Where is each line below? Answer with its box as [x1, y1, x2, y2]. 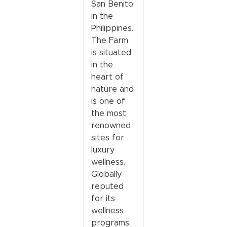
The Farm [91, 35, 128, 45]
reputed [91, 181, 124, 191]
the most [91, 108, 126, 118]
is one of [91, 96, 125, 106]
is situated [91, 47, 131, 57]
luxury [91, 144, 115, 155]
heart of [91, 71, 124, 82]
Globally [91, 169, 122, 179]
